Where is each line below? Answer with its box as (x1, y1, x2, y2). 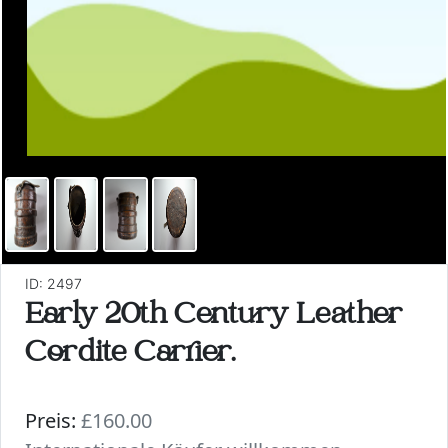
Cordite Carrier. (25, 339, 235, 371)
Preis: (25, 407, 76, 434)
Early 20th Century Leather (25, 301, 402, 333)
